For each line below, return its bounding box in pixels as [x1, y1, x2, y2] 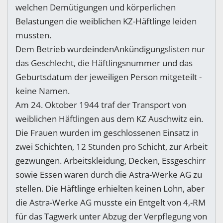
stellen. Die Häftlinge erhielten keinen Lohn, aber [15, 183, 205, 195]
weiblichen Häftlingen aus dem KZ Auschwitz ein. [15, 113, 203, 125]
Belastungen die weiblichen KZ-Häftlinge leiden [15, 15, 197, 27]
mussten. [15, 29, 53, 41]
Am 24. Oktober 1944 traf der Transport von [15, 99, 186, 111]
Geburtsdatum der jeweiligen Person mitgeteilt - [15, 71, 202, 83]
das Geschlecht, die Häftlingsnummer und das [15, 57, 193, 69]
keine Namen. [15, 85, 70, 97]
